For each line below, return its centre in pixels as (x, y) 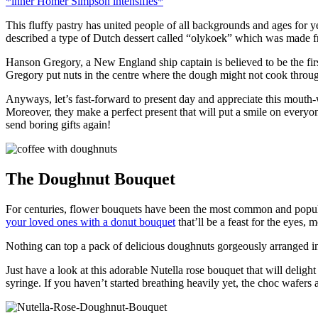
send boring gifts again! (58, 124)
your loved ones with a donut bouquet (91, 221)
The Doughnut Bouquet (91, 179)
